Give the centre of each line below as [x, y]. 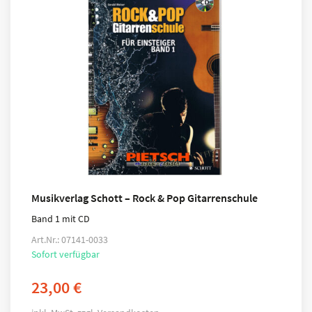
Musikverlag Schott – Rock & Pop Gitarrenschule [145, 197]
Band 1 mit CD [61, 218]
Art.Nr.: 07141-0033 [70, 239]
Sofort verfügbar [65, 254]
